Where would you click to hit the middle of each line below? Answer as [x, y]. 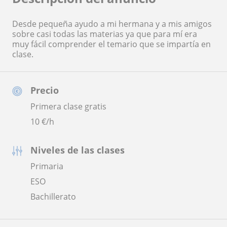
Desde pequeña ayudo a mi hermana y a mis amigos [112, 24]
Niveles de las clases [78, 150]
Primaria [47, 166]
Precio [45, 90]
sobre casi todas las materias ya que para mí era [105, 34]
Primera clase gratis [68, 106]
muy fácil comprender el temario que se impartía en [111, 44]
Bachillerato [53, 196]
